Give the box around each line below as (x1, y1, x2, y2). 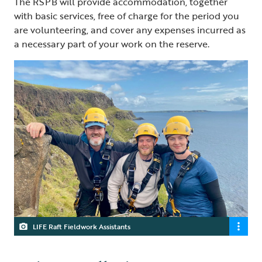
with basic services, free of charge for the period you (14, 8, 239, 23)
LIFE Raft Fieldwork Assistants (33, 220, 130, 232)
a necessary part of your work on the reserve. (14, 36, 212, 51)
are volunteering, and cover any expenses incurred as (14, 22, 246, 37)
